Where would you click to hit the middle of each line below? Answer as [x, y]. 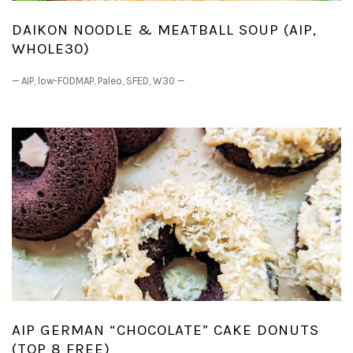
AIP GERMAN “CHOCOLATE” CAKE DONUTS [165, 330]
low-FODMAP [66, 80]
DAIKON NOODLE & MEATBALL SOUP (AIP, [164, 30]
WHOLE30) [51, 48]
